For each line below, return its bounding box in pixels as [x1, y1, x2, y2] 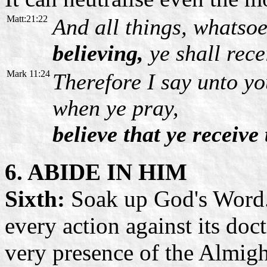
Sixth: [5, 185, 71, 212]
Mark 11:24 [7, 68, 50, 79]
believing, [52, 40, 144, 66]
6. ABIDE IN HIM [5, 159, 187, 185]
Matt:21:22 [7, 13, 48, 24]
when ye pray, [52, 95, 179, 120]
